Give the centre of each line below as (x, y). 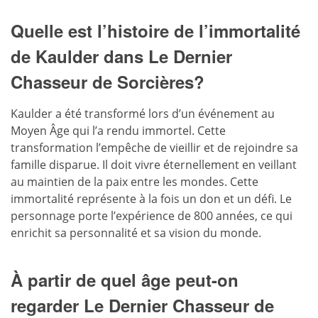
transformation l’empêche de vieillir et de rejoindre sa (154, 147)
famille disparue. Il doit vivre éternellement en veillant (154, 164)
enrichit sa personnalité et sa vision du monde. (136, 232)
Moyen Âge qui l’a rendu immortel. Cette (118, 130)
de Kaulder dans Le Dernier (121, 56)
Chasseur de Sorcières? (108, 81)
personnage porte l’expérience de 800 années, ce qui (152, 215)
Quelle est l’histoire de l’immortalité (155, 30)
